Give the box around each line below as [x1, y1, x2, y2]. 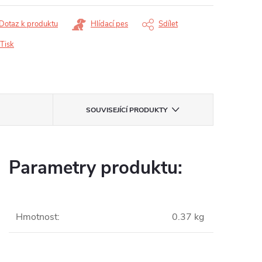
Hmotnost [16, 211, 57, 223]
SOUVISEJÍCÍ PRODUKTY [86, 105, 168, 115]
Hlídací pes [91, 19, 128, 29]
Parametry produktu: [9, 156, 182, 180]
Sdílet [158, 19, 178, 29]
